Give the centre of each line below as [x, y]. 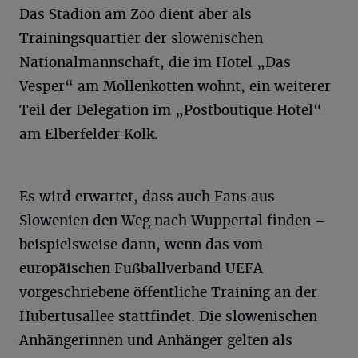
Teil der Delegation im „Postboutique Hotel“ [171, 110]
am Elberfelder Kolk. [89, 134]
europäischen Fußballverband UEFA [141, 268]
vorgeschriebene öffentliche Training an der [168, 292]
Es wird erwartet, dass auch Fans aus [147, 196]
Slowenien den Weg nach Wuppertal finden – [172, 220]
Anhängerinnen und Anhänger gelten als [156, 340]
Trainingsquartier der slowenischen [141, 38]
